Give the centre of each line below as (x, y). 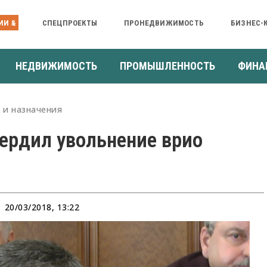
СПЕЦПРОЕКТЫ (69, 23)
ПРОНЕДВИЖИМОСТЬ (164, 23)
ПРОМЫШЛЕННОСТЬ (167, 66)
